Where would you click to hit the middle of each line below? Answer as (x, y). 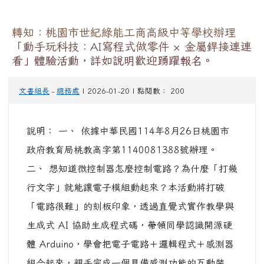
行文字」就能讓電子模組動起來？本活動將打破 (126, 188)
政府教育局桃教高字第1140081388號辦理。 (122, 150)
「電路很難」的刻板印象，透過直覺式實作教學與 (130, 207)
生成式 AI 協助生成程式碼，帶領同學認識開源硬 (129, 225)
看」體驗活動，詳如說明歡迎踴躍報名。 (113, 61)
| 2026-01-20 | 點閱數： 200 (132, 91)
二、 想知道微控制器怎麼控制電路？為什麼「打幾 (132, 169)
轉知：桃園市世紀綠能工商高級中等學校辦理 (124, 32)
